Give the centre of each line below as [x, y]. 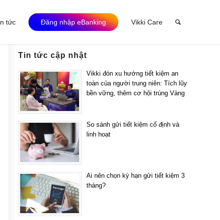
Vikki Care [147, 22]
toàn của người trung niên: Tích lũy [137, 83]
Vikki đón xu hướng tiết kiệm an [132, 73]
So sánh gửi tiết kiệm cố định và [133, 124]
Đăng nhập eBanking [74, 22]
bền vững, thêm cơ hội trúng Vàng [136, 93]
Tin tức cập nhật [53, 55]
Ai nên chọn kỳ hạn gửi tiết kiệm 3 [136, 176]
